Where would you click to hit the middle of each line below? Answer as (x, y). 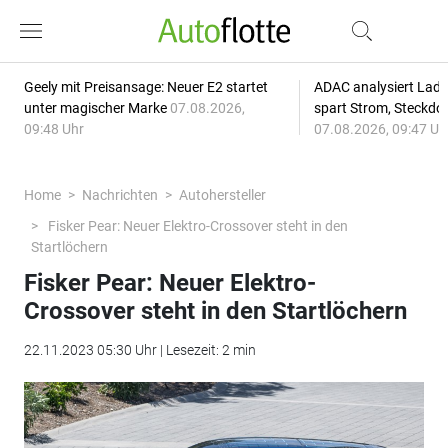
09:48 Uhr (53, 129)
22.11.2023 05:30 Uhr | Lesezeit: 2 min (139, 350)
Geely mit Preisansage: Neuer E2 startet (145, 87)
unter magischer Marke (96, 108)
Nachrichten (119, 195)
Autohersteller (222, 195)
